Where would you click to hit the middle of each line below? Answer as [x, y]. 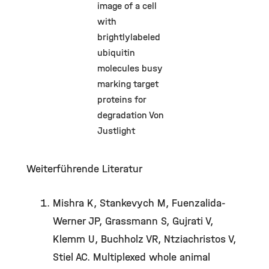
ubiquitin [116, 53]
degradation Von [130, 115]
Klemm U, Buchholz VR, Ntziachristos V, [144, 239]
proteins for [121, 99]
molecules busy [130, 68]
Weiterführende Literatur [84, 169]
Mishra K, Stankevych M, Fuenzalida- [139, 203]
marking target [128, 84]
